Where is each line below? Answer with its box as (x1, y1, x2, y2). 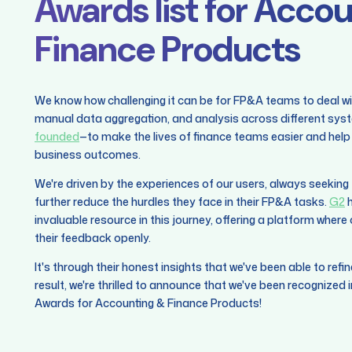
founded (35, 129, 79, 144)
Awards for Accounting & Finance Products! (35, 295, 262, 310)
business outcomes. (35, 147, 141, 162)
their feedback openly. (35, 230, 151, 245)
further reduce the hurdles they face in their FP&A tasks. (35, 194, 329, 209)
